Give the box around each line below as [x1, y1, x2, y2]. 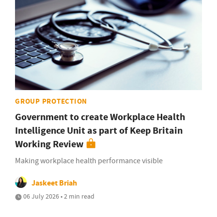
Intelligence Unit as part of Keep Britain [15, 124, 183, 138]
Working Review [15, 138, 84, 151]
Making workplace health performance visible [15, 156, 163, 166]
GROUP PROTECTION [15, 96, 87, 107]
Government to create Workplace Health [15, 110, 185, 124]
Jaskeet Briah [31, 178, 77, 188]
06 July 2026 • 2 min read [22, 192, 94, 201]
